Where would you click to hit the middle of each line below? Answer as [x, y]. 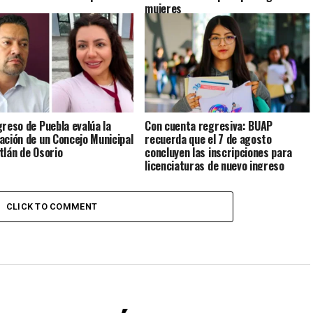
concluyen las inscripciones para [219, 152]
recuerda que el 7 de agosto [208, 139]
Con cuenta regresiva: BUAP [209, 125]
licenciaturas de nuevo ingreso [214, 165]
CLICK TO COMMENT [52, 206]
